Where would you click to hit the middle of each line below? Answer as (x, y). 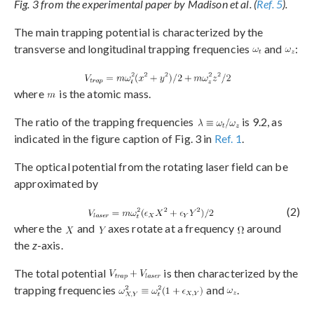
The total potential (61, 273)
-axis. (50, 245)
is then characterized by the (230, 273)
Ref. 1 (228, 139)
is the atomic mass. (104, 94)
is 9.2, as (261, 122)
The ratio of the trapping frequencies (105, 122)
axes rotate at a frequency (171, 228)
